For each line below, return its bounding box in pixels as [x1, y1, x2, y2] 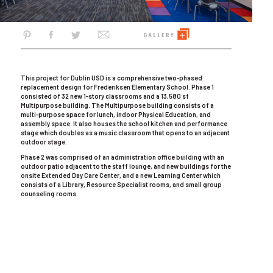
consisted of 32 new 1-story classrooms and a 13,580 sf [21, 92, 189, 100]
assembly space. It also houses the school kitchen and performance [21, 119, 227, 127]
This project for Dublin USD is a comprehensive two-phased [21, 74, 202, 82]
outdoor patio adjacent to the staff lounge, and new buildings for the [21, 162, 231, 170]
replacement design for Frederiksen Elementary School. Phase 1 [21, 83, 214, 91]
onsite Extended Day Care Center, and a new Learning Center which [21, 171, 221, 179]
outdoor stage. [21, 138, 67, 146]
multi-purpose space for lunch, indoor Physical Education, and [21, 110, 211, 118]
